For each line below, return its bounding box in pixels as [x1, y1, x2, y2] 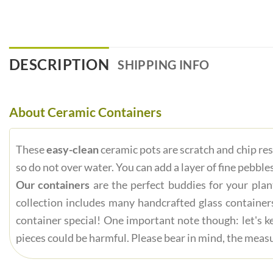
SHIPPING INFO [118, 57, 210, 72]
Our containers [16, 178, 90, 192]
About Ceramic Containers [9, 104, 161, 119]
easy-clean [46, 143, 99, 157]
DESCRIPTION [9, 55, 110, 74]
